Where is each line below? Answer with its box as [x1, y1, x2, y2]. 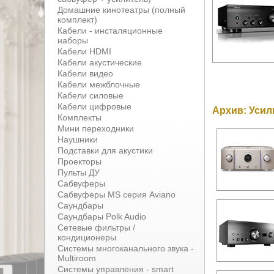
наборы [57, 35, 88, 45]
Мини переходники [57, 124, 134, 133]
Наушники [57, 135, 98, 144]
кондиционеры [57, 232, 116, 242]
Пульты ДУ [57, 168, 100, 177]
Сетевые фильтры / [57, 223, 135, 232]
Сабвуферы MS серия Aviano [57, 190, 176, 199]
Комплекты [57, 113, 102, 122]
